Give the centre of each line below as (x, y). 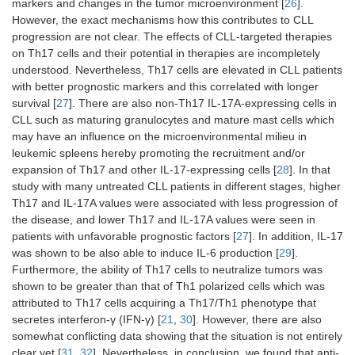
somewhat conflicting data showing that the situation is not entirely (177, 336)
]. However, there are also (257, 320)
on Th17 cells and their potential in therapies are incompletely (166, 53)
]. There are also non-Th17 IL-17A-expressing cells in (203, 103)
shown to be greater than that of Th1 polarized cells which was (168, 286)
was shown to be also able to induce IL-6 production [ (145, 253)
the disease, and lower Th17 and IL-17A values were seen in (164, 220)
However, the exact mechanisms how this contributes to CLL (162, 20)
